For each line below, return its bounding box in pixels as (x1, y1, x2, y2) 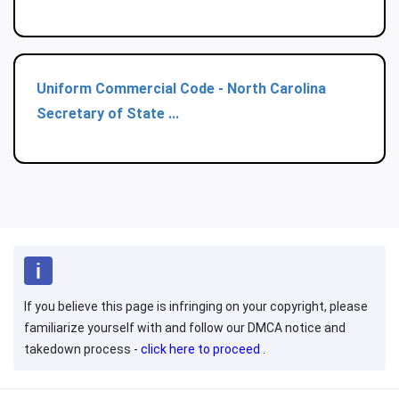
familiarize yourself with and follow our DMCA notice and (24, 321, 346, 336)
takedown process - (24, 342, 141, 357)
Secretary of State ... (37, 105, 179, 123)
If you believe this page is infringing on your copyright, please (24, 299, 368, 314)
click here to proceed (141, 342, 263, 357)
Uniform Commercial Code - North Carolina (37, 80, 326, 98)
